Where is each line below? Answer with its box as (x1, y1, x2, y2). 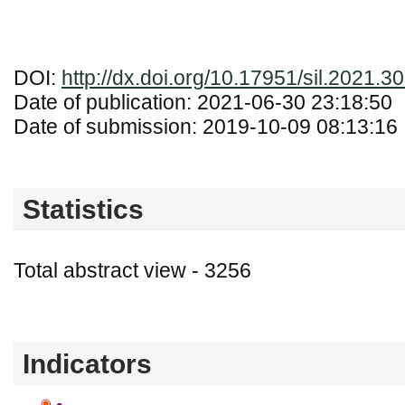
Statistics (23, 193, 144, 224)
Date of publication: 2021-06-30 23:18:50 (14, 90, 392, 114)
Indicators (23, 348, 152, 379)
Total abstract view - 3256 (14, 259, 251, 282)
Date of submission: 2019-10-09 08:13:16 (14, 115, 398, 138)
